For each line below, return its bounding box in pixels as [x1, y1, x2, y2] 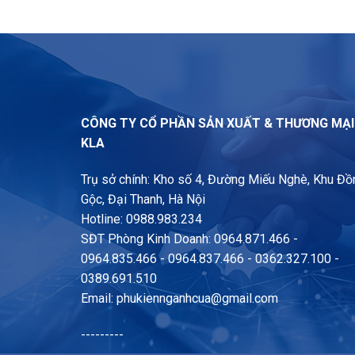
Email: [81, 290, 116, 306]
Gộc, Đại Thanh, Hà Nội [81, 191, 205, 207]
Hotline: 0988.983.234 [81, 211, 202, 227]
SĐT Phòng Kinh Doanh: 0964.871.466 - [81, 231, 298, 246]
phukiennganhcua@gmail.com [116, 290, 278, 306]
